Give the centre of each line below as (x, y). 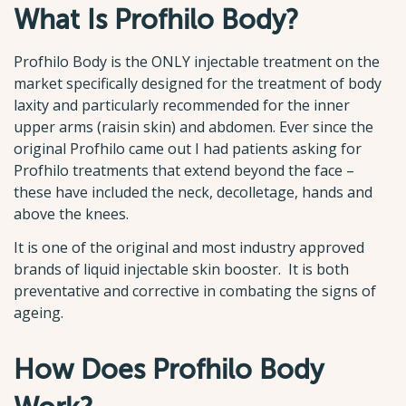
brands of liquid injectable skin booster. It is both (181, 269)
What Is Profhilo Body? (156, 20)
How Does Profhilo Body (169, 369)
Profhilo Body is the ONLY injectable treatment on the (197, 61)
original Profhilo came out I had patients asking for (188, 148)
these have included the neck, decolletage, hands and (193, 192)
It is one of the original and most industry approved (189, 247)
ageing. (39, 312)
